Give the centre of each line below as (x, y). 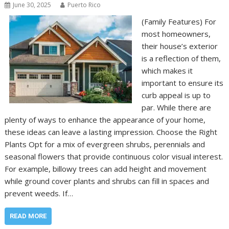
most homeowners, (176, 33)
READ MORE (28, 216)
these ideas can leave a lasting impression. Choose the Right (111, 132)
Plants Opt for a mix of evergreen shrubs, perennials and (105, 144)
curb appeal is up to (176, 95)
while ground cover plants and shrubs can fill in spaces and (107, 181)
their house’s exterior (179, 46)
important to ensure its (182, 83)
